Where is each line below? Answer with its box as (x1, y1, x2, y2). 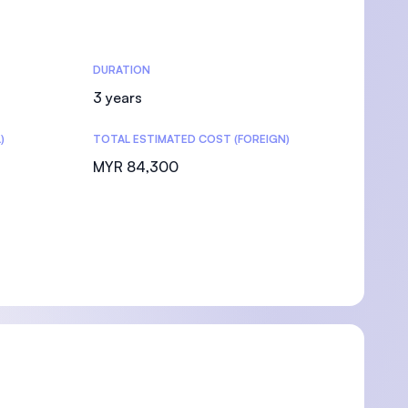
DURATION (93, 63, 150, 76)
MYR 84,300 (93, 158, 178, 176)
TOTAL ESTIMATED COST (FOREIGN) (93, 132, 290, 146)
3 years (93, 88, 142, 107)
